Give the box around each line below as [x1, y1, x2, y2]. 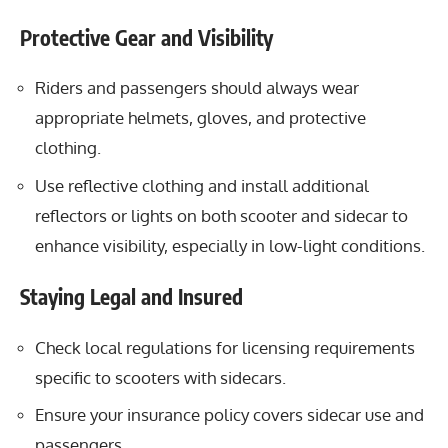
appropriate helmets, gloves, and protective [35, 107, 366, 128]
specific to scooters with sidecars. [35, 366, 286, 388]
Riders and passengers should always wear [35, 77, 359, 98]
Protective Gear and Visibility [20, 23, 273, 51]
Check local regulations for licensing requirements [35, 336, 415, 358]
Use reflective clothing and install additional [35, 174, 369, 196]
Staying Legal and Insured [20, 283, 243, 310]
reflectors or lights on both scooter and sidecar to [35, 204, 408, 226]
